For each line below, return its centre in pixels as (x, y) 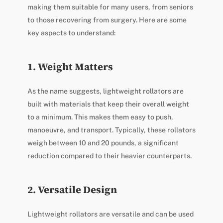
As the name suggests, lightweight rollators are (105, 91)
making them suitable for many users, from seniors (110, 7)
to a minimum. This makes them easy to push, (100, 117)
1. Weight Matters (70, 67)
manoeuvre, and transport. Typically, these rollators (111, 130)
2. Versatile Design (72, 190)
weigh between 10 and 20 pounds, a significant (103, 143)
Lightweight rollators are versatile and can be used (110, 214)
